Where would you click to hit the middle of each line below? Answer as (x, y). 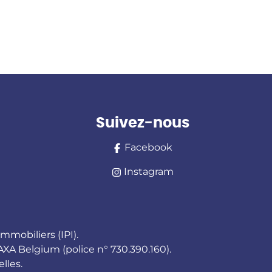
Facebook (149, 147)
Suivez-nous (142, 123)
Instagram (148, 171)
